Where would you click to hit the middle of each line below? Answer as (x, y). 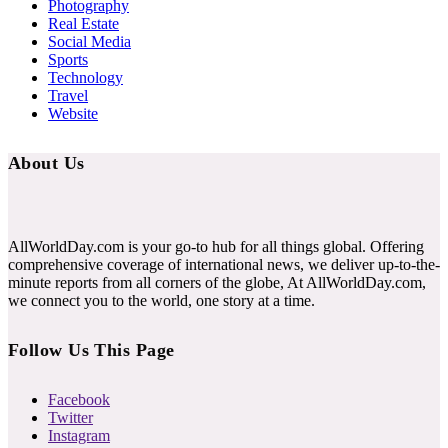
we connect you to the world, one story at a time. (161, 300)
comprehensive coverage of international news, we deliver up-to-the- (224, 264)
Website (73, 113)
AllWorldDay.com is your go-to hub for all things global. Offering (216, 246)
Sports (68, 59)
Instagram (79, 435)
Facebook (79, 399)
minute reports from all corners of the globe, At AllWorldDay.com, (217, 282)
